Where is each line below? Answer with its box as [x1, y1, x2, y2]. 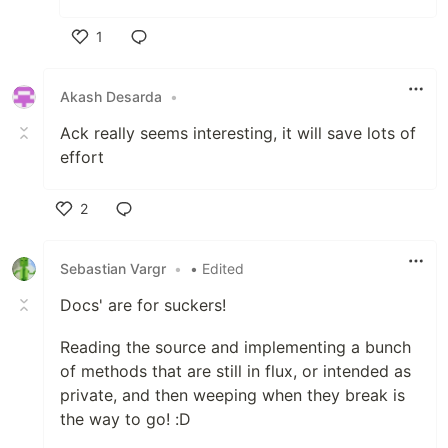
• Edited [190, 260, 244, 277]
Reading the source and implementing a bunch [60, 336, 411, 357]
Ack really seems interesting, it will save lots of [60, 122, 416, 143]
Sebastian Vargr [60, 260, 166, 277]
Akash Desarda [60, 88, 162, 105]
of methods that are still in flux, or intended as [60, 360, 411, 381]
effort [60, 146, 104, 167]
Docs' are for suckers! [60, 294, 226, 315]
